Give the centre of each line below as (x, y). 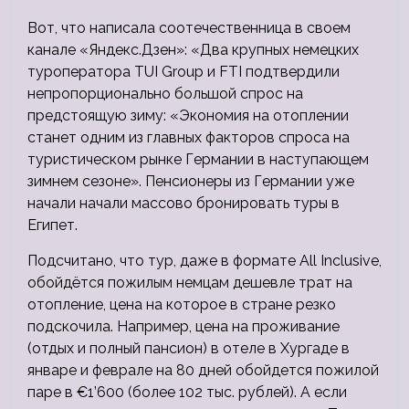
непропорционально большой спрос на (165, 94)
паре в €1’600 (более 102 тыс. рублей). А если (187, 393)
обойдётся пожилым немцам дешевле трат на (190, 283)
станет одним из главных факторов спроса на (189, 138)
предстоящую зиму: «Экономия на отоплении (188, 116)
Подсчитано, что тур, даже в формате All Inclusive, (204, 261)
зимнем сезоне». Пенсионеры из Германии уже (191, 182)
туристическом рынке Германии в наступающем (198, 160)
